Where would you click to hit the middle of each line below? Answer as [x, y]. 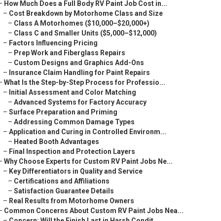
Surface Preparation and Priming [63, 112]
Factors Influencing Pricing [53, 43]
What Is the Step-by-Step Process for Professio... [85, 82]
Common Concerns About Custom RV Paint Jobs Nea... [94, 211]
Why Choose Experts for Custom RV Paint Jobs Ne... [88, 161]
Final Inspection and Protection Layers [72, 151]
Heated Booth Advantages [56, 142]
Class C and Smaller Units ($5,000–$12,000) [85, 33]
